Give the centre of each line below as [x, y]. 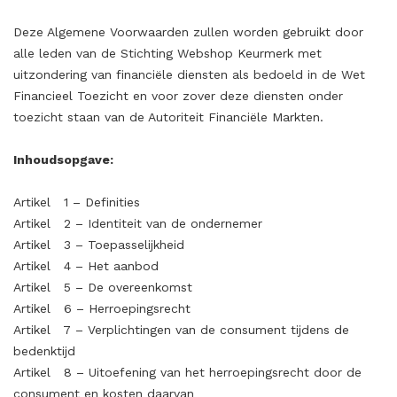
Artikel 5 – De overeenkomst [103, 287]
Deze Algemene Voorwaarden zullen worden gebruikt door [188, 32]
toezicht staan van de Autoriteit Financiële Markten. [168, 117]
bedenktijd [44, 351]
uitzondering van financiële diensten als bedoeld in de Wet [189, 74]
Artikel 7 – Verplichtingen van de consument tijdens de [181, 330]
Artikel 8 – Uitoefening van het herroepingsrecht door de [187, 372]
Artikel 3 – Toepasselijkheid [99, 245]
